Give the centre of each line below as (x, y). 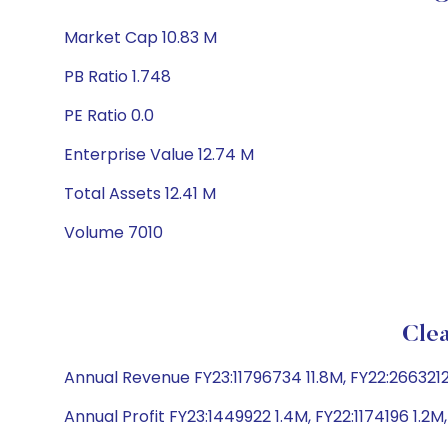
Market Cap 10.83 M (140, 37)
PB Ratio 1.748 (117, 76)
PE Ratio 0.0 (109, 115)
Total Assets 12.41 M (140, 193)
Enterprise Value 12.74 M (159, 154)
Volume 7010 (113, 232)
